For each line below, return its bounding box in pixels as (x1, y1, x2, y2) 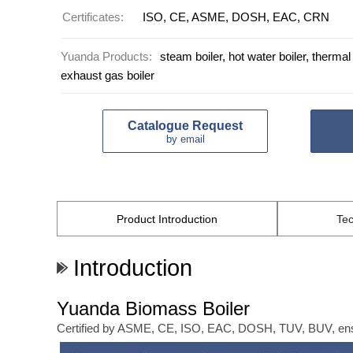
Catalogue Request (128, 118, 243, 132)
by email (165, 132, 205, 145)
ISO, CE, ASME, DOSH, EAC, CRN (143, 10, 329, 24)
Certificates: (62, 10, 124, 24)
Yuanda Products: (61, 50, 152, 63)
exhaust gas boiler (61, 69, 154, 82)
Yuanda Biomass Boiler (57, 298, 250, 319)
